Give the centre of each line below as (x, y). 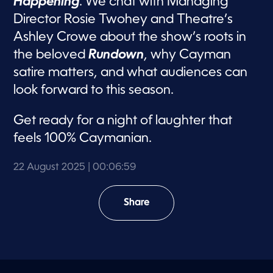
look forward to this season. (94, 90)
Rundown (116, 55)
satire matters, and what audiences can (131, 73)
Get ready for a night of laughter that (123, 121)
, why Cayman (188, 55)
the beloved (51, 55)
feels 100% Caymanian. (83, 138)
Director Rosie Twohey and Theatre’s (123, 19)
